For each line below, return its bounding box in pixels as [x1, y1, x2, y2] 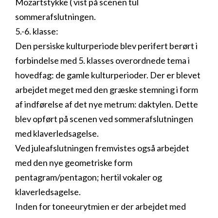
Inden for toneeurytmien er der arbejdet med [15, 200, 186, 212]
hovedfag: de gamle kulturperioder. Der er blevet [15, 69, 201, 80]
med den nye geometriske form [15, 157, 133, 168]
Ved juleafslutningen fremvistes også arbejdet [15, 142, 190, 153]
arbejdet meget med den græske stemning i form [15, 84, 199, 95]
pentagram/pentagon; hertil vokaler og [15, 171, 163, 182]
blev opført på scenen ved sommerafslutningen [15, 113, 194, 124]
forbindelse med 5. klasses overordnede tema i [15, 54, 190, 66]
